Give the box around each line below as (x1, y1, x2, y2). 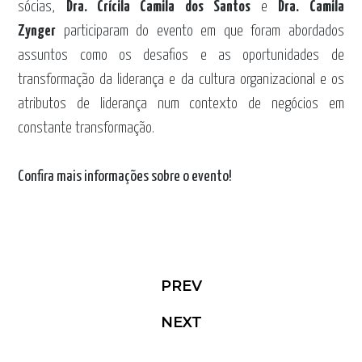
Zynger (18, 23, 57, 39)
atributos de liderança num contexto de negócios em (18, 96, 344, 112)
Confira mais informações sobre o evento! (18, 169, 233, 184)
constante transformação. (18, 120, 155, 136)
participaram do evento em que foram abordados (56, 23, 344, 39)
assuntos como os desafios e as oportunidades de (18, 48, 344, 63)
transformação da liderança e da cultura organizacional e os (18, 72, 344, 87)
